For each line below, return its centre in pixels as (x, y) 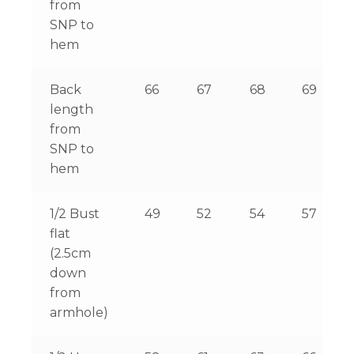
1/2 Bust (74, 214)
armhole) (79, 313)
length (71, 110)
